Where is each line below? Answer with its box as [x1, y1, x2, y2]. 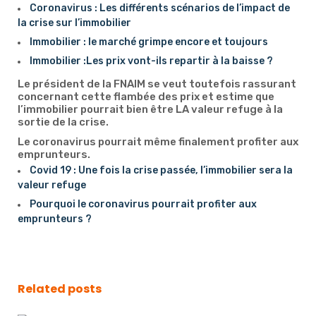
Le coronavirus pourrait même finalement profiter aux [18, 135, 298, 148]
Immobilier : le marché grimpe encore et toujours [30, 36, 268, 48]
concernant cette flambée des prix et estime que [18, 90, 274, 103]
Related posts [18, 281, 102, 297]
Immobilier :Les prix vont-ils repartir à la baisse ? [30, 55, 273, 67]
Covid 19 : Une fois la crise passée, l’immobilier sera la [30, 164, 293, 176]
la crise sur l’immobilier [18, 17, 131, 29]
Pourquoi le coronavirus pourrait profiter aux [30, 198, 257, 210]
